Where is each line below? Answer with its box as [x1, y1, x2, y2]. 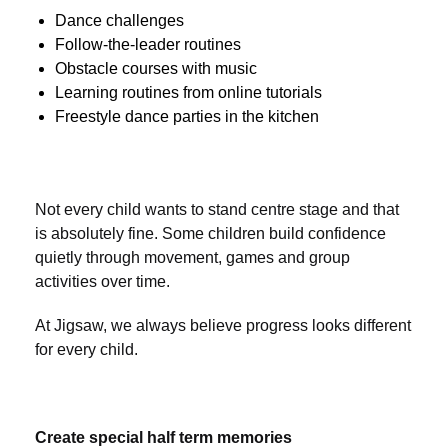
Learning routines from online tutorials [55, 84, 322, 102]
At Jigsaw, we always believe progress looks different [35, 317, 411, 335]
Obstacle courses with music [55, 60, 257, 78]
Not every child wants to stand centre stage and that [35, 201, 399, 219]
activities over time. [35, 273, 170, 291]
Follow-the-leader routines [55, 36, 241, 54]
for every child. [35, 341, 138, 359]
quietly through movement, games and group [35, 249, 350, 267]
